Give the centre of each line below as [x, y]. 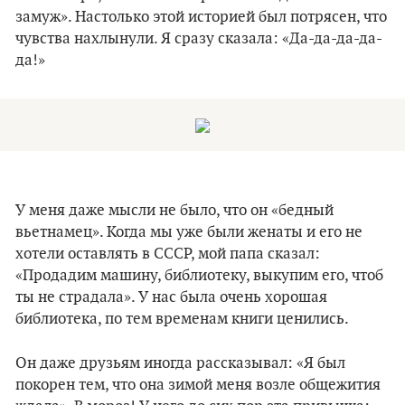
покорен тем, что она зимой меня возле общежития [198, 385]
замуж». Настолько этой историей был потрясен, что [201, 17]
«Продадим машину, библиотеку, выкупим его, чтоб [199, 276]
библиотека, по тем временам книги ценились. [182, 319]
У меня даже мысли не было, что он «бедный [174, 211]
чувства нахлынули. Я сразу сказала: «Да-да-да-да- [199, 39]
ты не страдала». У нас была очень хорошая [171, 297]
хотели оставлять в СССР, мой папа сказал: [168, 254]
